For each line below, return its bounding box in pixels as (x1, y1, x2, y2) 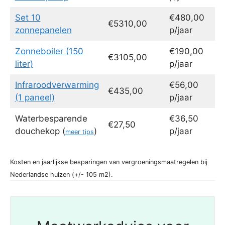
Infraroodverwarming (15, 80, 99, 90)
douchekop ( (15, 126, 65, 137)
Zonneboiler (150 (15, 46, 83, 57)
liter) (15, 59, 33, 69)
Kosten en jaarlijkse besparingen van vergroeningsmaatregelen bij (10, 158, 207, 166)
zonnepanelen (15, 25, 72, 36)
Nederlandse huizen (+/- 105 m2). (10, 170, 113, 178)
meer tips (65, 128, 94, 136)
